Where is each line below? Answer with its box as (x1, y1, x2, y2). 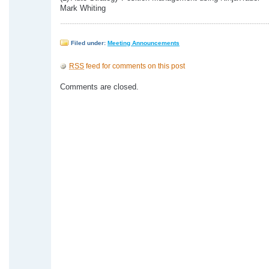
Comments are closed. (60, 83, 139, 91)
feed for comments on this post (84, 62, 185, 70)
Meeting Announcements (107, 40, 180, 46)
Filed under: (71, 40, 107, 46)
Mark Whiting (60, 4, 106, 13)
